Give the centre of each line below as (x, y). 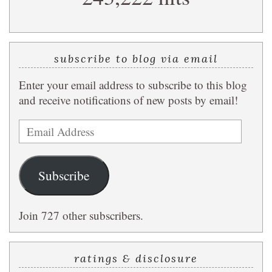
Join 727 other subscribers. (81, 215)
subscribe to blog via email (136, 59)
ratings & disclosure (136, 258)
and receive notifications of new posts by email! (128, 100)
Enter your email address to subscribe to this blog (133, 85)
